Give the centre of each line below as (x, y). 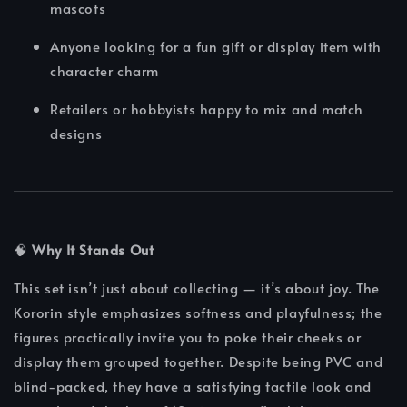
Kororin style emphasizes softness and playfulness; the (198, 313)
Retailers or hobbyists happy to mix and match (207, 109)
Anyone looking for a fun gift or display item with (216, 46)
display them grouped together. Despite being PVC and (199, 362)
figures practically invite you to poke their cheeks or (188, 337)
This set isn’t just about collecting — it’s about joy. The (197, 288)
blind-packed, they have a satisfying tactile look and (193, 386)
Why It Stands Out (93, 250)
